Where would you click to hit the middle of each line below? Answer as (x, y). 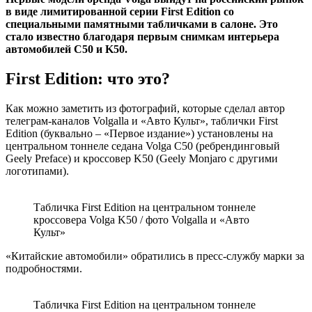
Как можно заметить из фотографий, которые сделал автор (145, 108)
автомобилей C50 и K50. (67, 49)
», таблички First (239, 120)
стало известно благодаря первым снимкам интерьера (142, 36)
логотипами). (37, 171)
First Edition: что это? (88, 78)
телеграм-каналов (49, 120)
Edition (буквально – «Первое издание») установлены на (139, 133)
